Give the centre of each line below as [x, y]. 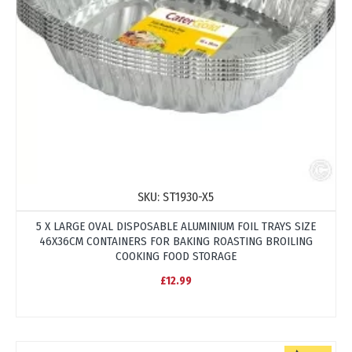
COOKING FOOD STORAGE [176, 256]
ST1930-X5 [189, 196]
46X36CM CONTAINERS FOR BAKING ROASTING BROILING [176, 241]
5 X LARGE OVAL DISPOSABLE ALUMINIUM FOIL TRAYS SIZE [176, 226]
